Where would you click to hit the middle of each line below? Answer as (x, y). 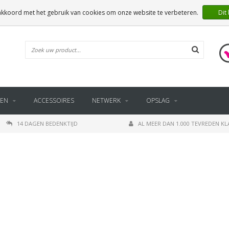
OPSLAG (158, 100)
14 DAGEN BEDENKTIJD (47, 123)
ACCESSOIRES (54, 100)
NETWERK (106, 100)
